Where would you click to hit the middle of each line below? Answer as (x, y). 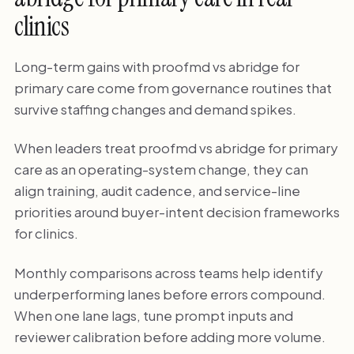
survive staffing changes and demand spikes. (155, 109)
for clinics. (46, 233)
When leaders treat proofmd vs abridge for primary (176, 148)
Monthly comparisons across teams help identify (168, 272)
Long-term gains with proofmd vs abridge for (156, 66)
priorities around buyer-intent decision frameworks (177, 212)
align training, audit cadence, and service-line (157, 191)
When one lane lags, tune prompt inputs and (153, 315)
